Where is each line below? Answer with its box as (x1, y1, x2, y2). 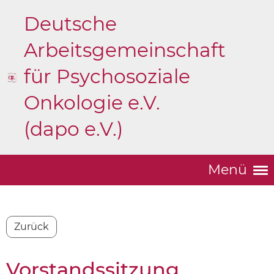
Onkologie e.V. (23, 91, 160, 114)
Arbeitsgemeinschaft (23, 39, 226, 62)
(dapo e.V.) (23, 117, 123, 141)
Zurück (14, 221, 49, 232)
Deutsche (23, 12, 117, 35)
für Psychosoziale (23, 65, 190, 88)
